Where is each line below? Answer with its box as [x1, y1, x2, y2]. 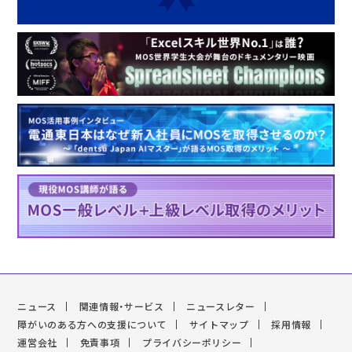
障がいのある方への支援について [17, 317, 167, 332]
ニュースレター [186, 299, 255, 313]
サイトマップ [189, 317, 249, 332]
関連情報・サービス [79, 299, 164, 313]
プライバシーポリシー [141, 335, 242, 350]
